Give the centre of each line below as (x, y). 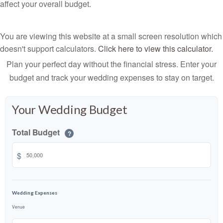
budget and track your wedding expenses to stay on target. (111, 77)
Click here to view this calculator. (156, 49)
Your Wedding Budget (70, 109)
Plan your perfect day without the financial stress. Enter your (111, 64)
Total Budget (37, 132)
